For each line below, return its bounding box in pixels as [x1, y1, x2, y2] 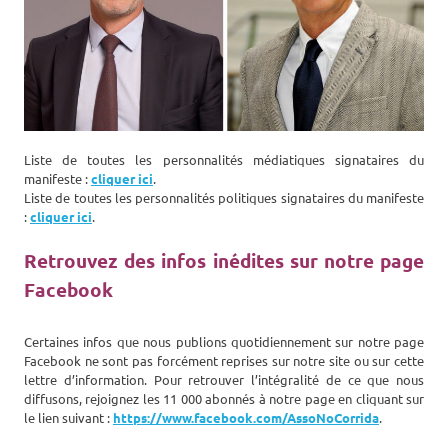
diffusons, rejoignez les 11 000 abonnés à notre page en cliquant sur [24, 390, 424, 408]
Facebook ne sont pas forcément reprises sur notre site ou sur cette [24, 352, 424, 370]
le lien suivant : [24, 409, 113, 427]
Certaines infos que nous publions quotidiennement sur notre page [24, 333, 424, 351]
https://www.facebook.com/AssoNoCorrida [113, 409, 379, 427]
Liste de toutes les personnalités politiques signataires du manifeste [24, 189, 424, 207]
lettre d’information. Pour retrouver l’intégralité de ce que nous [24, 371, 424, 389]
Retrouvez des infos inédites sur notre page [24, 248, 424, 274]
